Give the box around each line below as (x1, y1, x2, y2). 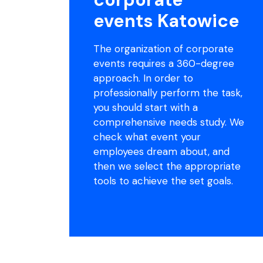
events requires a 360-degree (93, 56, 234, 70)
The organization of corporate (93, 42, 234, 55)
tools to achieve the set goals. (93, 174, 233, 187)
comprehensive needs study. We (93, 115, 244, 129)
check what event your (93, 130, 201, 143)
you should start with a (93, 100, 198, 114)
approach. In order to (93, 71, 193, 85)
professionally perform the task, (93, 86, 242, 99)
